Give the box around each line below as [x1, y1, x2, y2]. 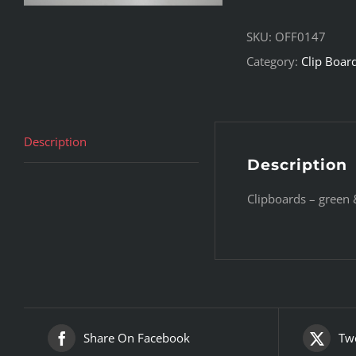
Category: [246, 53, 301, 70]
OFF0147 [275, 29, 326, 45]
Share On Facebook [83, 330, 190, 346]
